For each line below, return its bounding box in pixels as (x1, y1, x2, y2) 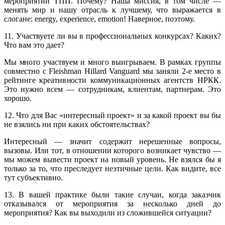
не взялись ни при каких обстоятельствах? (4, 120, 150, 129)
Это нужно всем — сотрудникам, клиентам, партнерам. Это (4, 85, 221, 94)
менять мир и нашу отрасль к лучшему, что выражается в (4, 6, 221, 15)
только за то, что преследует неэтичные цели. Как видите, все (4, 164, 221, 173)
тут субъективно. (4, 173, 63, 182)
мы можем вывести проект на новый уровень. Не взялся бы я (4, 155, 221, 164)
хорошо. (4, 94, 32, 103)
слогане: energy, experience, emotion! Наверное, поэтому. (4, 15, 195, 24)
